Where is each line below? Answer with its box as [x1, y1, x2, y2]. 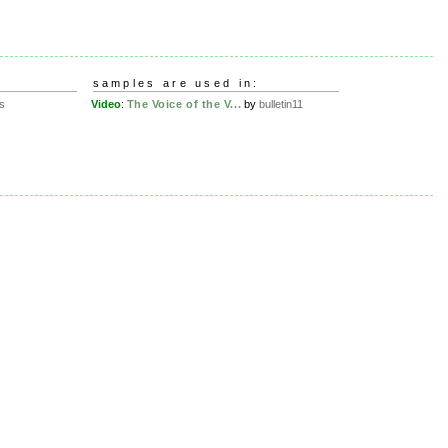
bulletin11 [259, 97, 304, 110]
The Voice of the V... [126, 97, 242, 110]
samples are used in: [92, 77, 260, 89]
